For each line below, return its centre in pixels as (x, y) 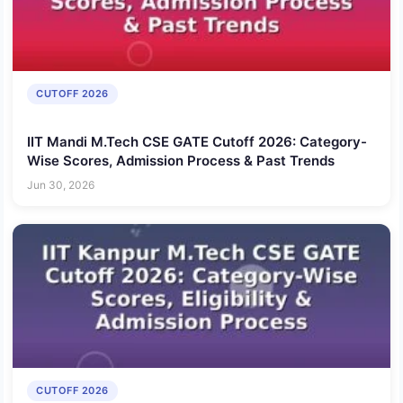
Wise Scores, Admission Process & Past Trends (181, 160)
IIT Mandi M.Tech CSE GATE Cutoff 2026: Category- (197, 141)
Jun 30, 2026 (61, 185)
